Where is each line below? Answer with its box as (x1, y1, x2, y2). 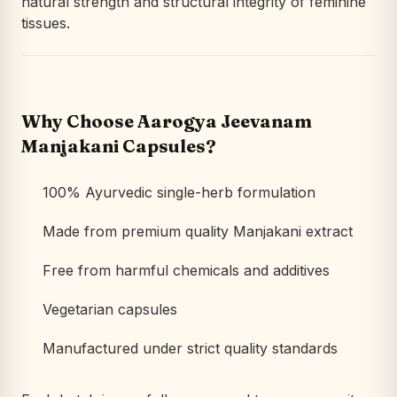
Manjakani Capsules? (21, 135, 216, 158)
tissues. (21, 14, 70, 33)
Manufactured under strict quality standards (43, 339, 338, 358)
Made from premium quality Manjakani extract (43, 222, 353, 241)
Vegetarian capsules (43, 300, 177, 319)
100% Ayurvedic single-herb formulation (43, 183, 315, 202)
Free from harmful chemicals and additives (43, 261, 330, 280)
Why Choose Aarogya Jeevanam (21, 110, 312, 133)
